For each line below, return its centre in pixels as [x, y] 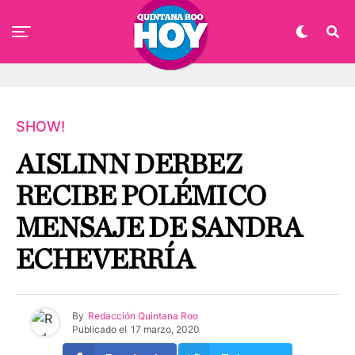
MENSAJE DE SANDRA [158, 228]
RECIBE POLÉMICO [141, 197]
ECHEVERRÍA [105, 260]
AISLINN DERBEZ [129, 165]
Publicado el [99, 329]
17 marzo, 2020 [165, 329]
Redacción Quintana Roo [143, 315]
